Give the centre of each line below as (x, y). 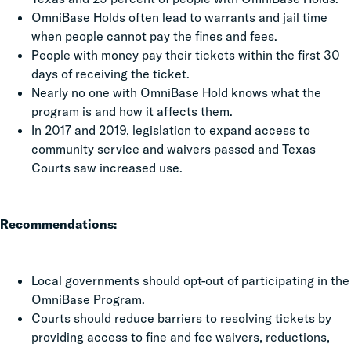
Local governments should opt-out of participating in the (190, 280)
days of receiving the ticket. (112, 74)
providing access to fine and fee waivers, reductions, (181, 337)
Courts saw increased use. (107, 168)
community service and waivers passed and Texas (174, 149)
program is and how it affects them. (132, 111)
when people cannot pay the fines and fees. (154, 36)
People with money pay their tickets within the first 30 (186, 55)
